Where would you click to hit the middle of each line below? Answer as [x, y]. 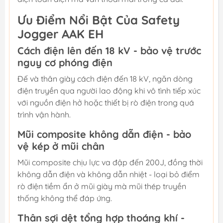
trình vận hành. [44, 115]
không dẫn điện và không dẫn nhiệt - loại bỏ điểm [109, 174]
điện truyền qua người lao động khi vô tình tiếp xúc [109, 91]
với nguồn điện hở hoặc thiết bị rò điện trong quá [106, 103]
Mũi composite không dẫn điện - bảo [104, 134]
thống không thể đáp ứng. [65, 198]
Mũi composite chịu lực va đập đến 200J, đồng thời [110, 163]
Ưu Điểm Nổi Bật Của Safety [99, 20]
